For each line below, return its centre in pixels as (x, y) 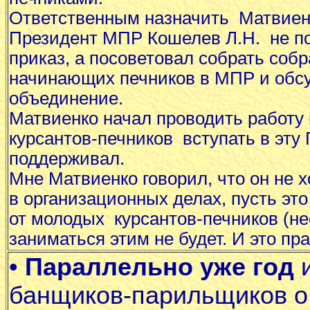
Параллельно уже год (159, 267)
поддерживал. (69, 158)
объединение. (66, 98)
